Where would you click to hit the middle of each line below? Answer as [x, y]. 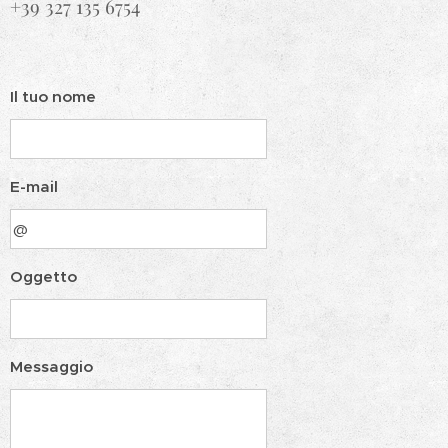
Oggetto [43, 276]
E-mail [34, 186]
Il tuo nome [53, 96]
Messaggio [51, 366]
